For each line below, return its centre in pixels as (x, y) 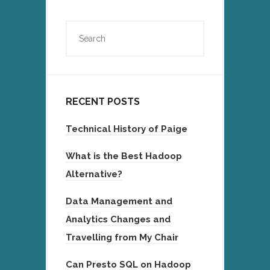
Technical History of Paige (127, 129)
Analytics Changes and (118, 219)
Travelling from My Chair (122, 237)
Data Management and (119, 201)
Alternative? (94, 174)
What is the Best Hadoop (124, 156)
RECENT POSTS (103, 101)
